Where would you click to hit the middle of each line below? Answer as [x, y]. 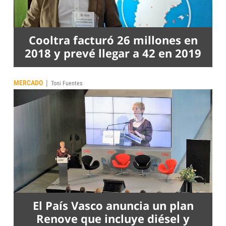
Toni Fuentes [67, 83]
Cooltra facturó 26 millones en [113, 40]
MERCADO [28, 82]
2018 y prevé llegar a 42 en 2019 [113, 53]
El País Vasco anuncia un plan [113, 205]
